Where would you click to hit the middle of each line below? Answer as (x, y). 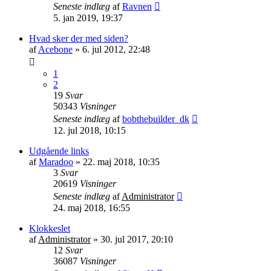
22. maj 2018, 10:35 (121, 162)
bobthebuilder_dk (156, 119)
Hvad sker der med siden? (79, 38)
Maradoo (56, 162)
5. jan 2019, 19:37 (88, 18)
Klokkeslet (50, 228)
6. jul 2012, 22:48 (116, 49)
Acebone (55, 49)
